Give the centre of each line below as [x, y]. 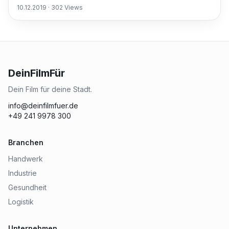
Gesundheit [27, 187]
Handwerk [26, 159]
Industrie [22, 173]
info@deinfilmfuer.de [43, 106]
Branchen [26, 142]
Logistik [21, 202]
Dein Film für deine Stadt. [50, 89]
